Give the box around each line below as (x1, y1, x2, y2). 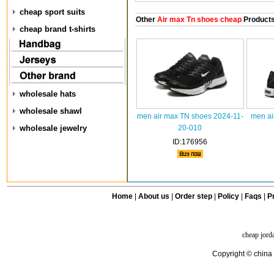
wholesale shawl (20, 106, 82, 116)
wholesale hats (20, 89, 76, 98)
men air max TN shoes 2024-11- (136, 112, 243, 120)
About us (138, 192, 169, 201)
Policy (217, 192, 239, 201)
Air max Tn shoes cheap (155, 15, 242, 24)
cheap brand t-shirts (20, 24, 95, 34)
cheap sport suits (20, 7, 85, 17)
